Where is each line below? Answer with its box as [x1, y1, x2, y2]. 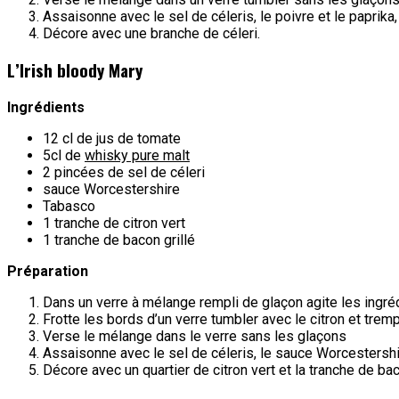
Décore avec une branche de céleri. [43, 24, 260, 42]
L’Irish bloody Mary [7, 58, 142, 83]
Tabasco [43, 198, 95, 216]
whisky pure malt [85, 147, 190, 165]
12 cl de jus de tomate [43, 130, 181, 148]
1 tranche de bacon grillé [43, 232, 195, 249]
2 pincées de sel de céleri [43, 164, 205, 182]
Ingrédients [7, 99, 85, 117]
